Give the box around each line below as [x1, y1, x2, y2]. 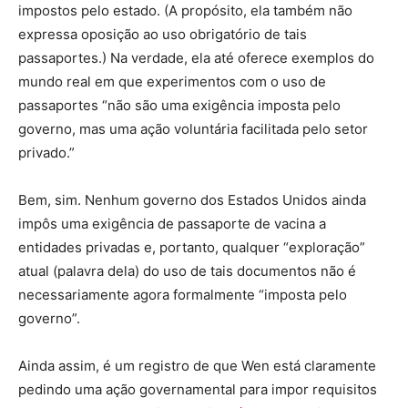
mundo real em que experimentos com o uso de [18, 73, 326, 91]
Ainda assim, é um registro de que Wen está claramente [18, 357, 376, 375]
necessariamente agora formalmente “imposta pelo [18, 286, 347, 304]
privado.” [18, 144, 75, 162]
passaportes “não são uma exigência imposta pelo [18, 97, 341, 115]
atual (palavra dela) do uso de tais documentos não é [18, 262, 356, 280]
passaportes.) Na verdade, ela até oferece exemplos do [18, 49, 374, 67]
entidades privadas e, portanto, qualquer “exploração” [18, 239, 365, 257]
